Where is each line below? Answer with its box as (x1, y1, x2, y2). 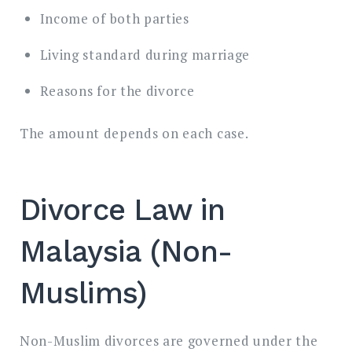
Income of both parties (39, 9, 189, 27)
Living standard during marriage (39, 45, 251, 64)
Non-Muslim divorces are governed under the (20, 332, 318, 350)
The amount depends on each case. (20, 124, 249, 143)
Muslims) (20, 276, 147, 311)
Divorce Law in (20, 192, 225, 228)
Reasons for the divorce (39, 81, 195, 100)
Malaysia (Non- (20, 234, 233, 269)
